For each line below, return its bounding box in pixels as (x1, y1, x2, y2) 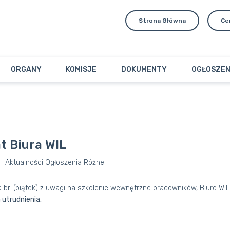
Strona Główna (139, 17, 186, 24)
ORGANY (10, 65, 42, 74)
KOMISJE (66, 65, 97, 74)
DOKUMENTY (121, 65, 167, 74)
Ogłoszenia (45, 158, 82, 167)
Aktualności (5, 158, 43, 167)
